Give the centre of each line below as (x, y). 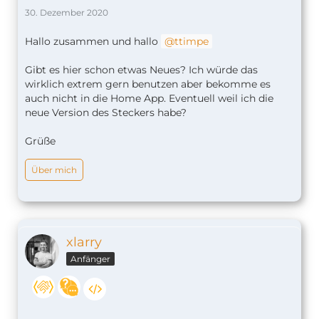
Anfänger (90, 259)
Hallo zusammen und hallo (93, 42)
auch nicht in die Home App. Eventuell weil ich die (149, 99)
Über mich (54, 170)
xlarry (84, 242)
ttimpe (192, 42)
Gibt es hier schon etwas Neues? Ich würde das (141, 70)
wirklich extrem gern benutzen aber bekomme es (148, 84)
